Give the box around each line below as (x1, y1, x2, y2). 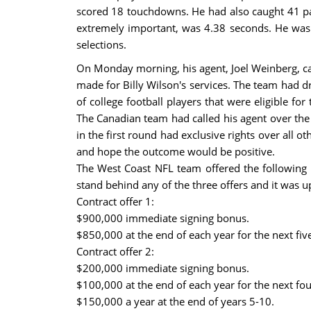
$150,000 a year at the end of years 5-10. (76, 294, 274, 308)
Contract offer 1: (76, 194, 154, 208)
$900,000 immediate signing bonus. (76, 211, 249, 225)
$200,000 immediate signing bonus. (76, 261, 249, 275)
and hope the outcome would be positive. (76, 144, 275, 158)
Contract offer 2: (76, 244, 154, 258)
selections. (76, 37, 126, 51)
